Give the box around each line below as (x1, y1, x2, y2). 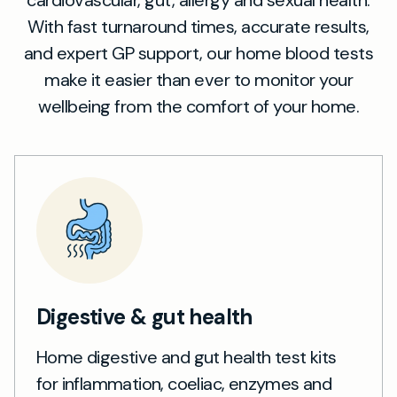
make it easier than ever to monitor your (44, 68, 353, 91)
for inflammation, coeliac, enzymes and (36, 372, 332, 395)
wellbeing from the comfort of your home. (38, 95, 359, 118)
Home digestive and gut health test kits (36, 346, 337, 369)
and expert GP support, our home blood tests (23, 42, 374, 65)
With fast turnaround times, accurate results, (27, 15, 370, 38)
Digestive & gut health (36, 303, 253, 331)
